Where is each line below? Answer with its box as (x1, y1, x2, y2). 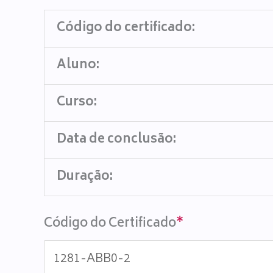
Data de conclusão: (57, 129, 176, 151)
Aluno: (57, 55, 99, 76)
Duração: (57, 166, 113, 188)
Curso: (57, 92, 97, 113)
